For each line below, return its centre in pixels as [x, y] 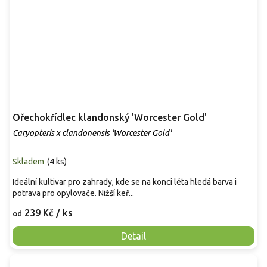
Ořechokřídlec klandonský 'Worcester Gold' [110, 117]
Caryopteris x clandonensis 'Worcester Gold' [92, 133]
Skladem [28, 161]
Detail [133, 236]
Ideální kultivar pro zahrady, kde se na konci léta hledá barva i [125, 181]
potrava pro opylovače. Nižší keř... [73, 193]
